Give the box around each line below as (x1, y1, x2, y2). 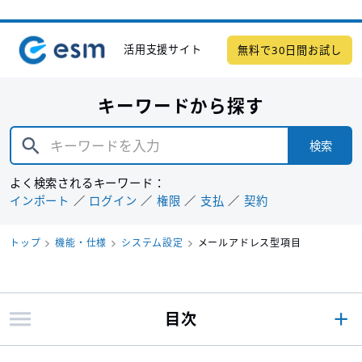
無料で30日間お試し (238, 42, 342, 57)
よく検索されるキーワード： (9, 175, 166, 191)
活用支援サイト (123, 42, 202, 57)
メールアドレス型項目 (197, 235, 301, 249)
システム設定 (120, 235, 183, 249)
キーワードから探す (98, 93, 264, 117)
